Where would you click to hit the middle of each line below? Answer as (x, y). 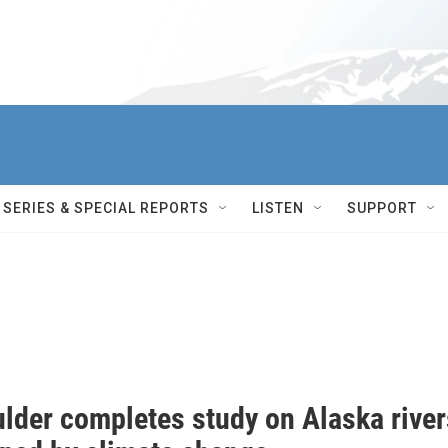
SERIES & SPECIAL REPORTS (106, 208)
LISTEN (278, 208)
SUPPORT (382, 208)
